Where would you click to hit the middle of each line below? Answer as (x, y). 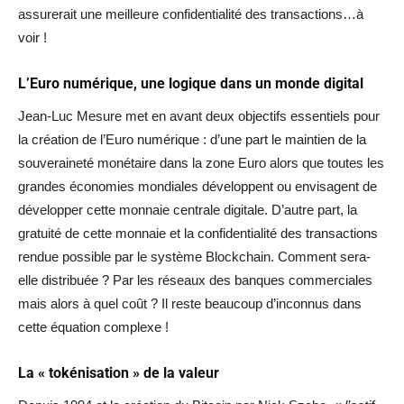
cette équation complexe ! (93, 326)
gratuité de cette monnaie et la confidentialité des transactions (198, 233)
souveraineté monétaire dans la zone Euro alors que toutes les (201, 162)
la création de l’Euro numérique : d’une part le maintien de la (192, 139)
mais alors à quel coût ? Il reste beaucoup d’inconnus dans (190, 303)
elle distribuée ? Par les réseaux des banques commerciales (195, 280)
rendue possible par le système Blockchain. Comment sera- (194, 256)
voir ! (32, 37)
